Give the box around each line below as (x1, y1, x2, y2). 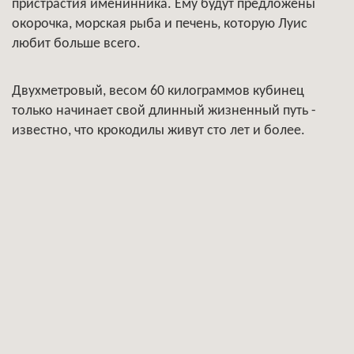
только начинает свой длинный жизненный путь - (12, 104, 316, 119)
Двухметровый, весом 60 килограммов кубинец (12, 84, 304, 99)
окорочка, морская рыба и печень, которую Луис (12, 17, 307, 32)
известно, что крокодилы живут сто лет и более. (12, 123, 305, 138)
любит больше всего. (12, 36, 141, 51)
